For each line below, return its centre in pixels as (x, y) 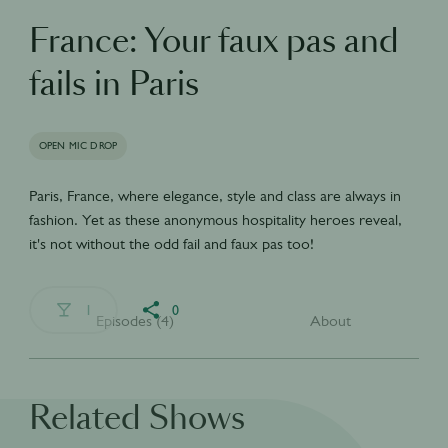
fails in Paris (113, 86)
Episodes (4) (135, 320)
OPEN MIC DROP (78, 145)
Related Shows (136, 420)
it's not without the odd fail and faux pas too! (171, 243)
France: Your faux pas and (213, 43)
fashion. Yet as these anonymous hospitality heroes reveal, (215, 219)
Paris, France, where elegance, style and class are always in (214, 195)
